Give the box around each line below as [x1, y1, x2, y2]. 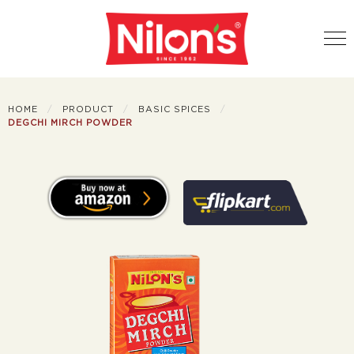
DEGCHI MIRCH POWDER [8, 118, 133, 127]
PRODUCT [62, 104, 114, 114]
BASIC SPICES [138, 104, 211, 114]
